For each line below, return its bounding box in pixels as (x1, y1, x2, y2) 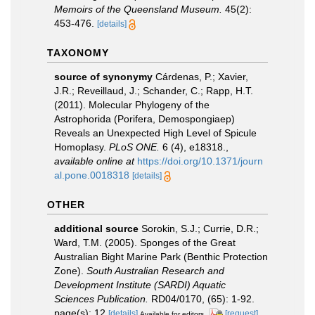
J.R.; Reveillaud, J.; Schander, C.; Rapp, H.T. (54, 84, 253, 96)
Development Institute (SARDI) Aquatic (54, 278, 226, 290)
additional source (54, 222, 139, 234)
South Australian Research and (86, 264, 224, 276)
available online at (54, 155, 134, 167)
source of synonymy (54, 70, 153, 82)
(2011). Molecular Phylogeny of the (54, 98, 210, 110)
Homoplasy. (54, 141, 109, 153)
